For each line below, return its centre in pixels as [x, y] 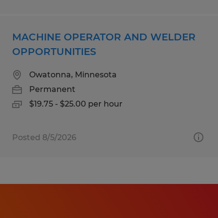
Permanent [52, 89]
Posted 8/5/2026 [44, 137]
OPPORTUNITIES [54, 51]
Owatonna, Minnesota [73, 74]
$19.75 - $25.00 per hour [76, 104]
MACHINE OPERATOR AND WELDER [104, 37]
